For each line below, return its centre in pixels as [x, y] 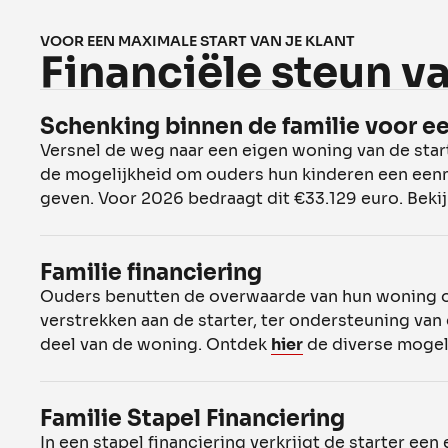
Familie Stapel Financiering [192, 418]
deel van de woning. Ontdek [155, 344]
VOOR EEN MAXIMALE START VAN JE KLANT [197, 40]
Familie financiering [151, 272]
